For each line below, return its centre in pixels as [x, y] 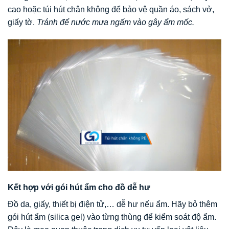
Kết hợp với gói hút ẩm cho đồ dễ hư [79, 188]
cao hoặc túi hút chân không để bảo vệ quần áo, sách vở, [111, 9]
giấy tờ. [22, 22]
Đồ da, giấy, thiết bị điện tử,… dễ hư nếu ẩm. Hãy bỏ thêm [112, 204]
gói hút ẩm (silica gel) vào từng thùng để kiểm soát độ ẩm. [112, 217]
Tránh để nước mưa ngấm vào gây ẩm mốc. [116, 22]
